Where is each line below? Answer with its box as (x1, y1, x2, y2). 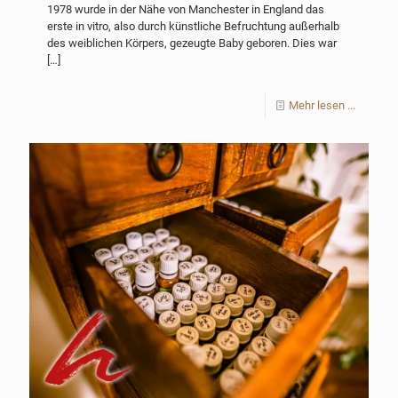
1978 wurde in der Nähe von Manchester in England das (47, 3, 324, 17)
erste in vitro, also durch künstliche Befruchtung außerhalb (47, 20, 339, 34)
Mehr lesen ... (289, 99, 355, 113)
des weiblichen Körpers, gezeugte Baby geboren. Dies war (47, 36, 337, 51)
